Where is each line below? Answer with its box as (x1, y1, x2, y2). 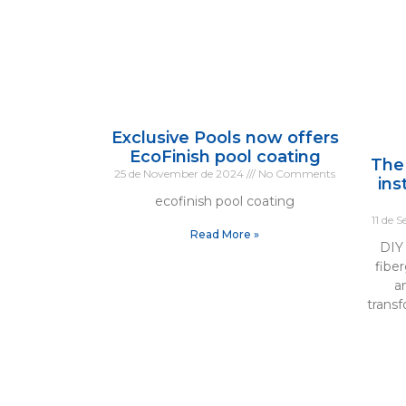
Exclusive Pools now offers (111, 127, 339, 148)
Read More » (190, 227, 260, 241)
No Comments (256, 166, 336, 180)
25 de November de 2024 (114, 166, 247, 180)
